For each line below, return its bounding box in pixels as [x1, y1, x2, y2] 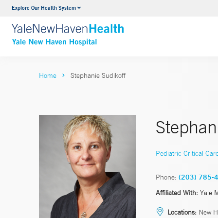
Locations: [167, 207, 197, 217]
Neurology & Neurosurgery [72, 4, 159, 14]
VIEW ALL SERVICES [72, 23, 145, 33]
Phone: [156, 172, 177, 182]
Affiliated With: [156, 188, 198, 197]
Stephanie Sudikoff [71, 71, 126, 80]
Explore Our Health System [12, 4, 76, 11]
